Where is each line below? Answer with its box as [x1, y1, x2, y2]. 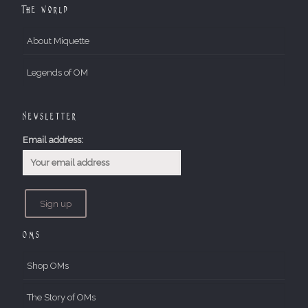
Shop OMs [27, 261, 69, 271]
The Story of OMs [27, 292, 96, 302]
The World [23, 5, 69, 14]
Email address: [23, 135, 83, 145]
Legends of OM [27, 67, 88, 78]
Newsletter [23, 111, 78, 121]
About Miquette [27, 36, 89, 46]
